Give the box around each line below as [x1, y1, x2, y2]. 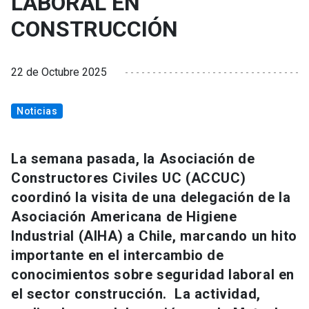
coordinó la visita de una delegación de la [11, 189, 291, 206]
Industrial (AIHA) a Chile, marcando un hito [11, 228, 297, 245]
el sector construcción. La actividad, [11, 286, 261, 303]
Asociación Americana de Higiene [11, 208, 237, 226]
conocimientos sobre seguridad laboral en [11, 266, 295, 283]
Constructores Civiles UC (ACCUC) [11, 170, 246, 187]
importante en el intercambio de [11, 247, 224, 264]
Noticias [17, 106, 57, 117]
